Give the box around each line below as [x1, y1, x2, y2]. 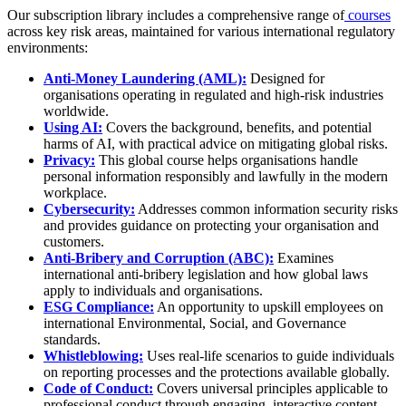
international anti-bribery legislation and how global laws [43, 266, 368, 283]
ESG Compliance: [43, 299, 154, 315]
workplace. [43, 185, 107, 201]
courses [344, 7, 391, 24]
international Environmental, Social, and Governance [43, 315, 346, 332]
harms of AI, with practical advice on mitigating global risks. [43, 136, 388, 152]
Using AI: [43, 120, 102, 136]
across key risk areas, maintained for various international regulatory [7, 24, 395, 40]
